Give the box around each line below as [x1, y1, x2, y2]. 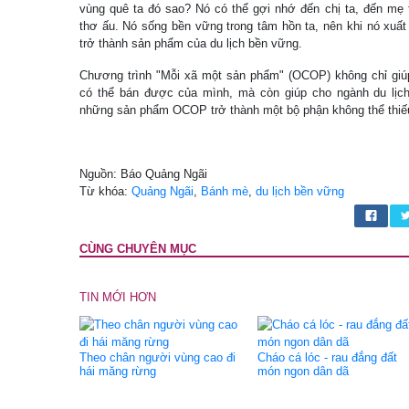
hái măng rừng [79, 364, 156, 378]
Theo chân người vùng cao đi [79, 351, 236, 364]
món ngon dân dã [257, 364, 349, 378]
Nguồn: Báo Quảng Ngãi [79, 167, 207, 181]
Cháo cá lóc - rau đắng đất [257, 351, 397, 364]
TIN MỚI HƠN [79, 290, 156, 304]
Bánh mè [201, 184, 248, 198]
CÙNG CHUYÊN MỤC [79, 242, 196, 256]
